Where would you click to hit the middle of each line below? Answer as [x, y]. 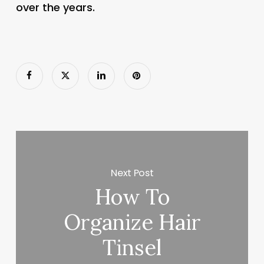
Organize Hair [132, 222]
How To [132, 197]
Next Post [132, 173]
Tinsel [132, 248]
